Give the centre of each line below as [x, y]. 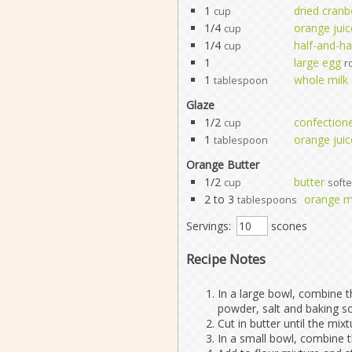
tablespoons [267, 200]
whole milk [321, 79]
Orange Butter [222, 164]
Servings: [208, 225]
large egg [317, 62]
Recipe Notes [225, 258]
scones [287, 225]
